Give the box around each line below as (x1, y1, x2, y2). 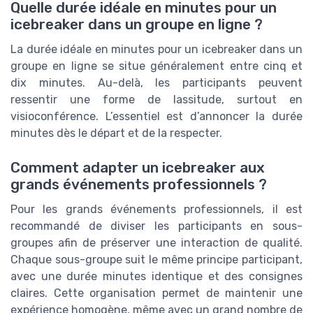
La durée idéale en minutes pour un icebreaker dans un (10, 43, 303, 57)
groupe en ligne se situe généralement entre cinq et (10, 59, 303, 73)
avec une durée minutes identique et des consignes (10, 269, 303, 283)
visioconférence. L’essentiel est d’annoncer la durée (10, 110, 303, 124)
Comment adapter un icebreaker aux (10, 159, 265, 176)
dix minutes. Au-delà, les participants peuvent (10, 76, 303, 90)
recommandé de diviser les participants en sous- (10, 219, 303, 233)
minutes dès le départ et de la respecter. (10, 126, 222, 140)
